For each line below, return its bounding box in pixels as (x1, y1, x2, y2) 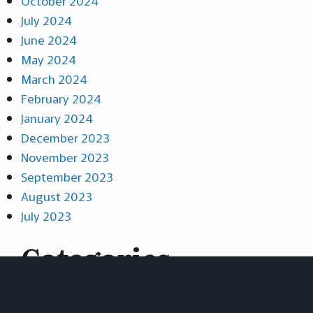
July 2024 (21, 10, 72, 29)
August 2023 (21, 187, 92, 205)
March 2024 (21, 69, 87, 87)
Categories (21, 236, 170, 278)
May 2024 (21, 50, 76, 68)
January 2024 (21, 108, 93, 126)
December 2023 (21, 128, 110, 146)
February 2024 (21, 89, 101, 107)
